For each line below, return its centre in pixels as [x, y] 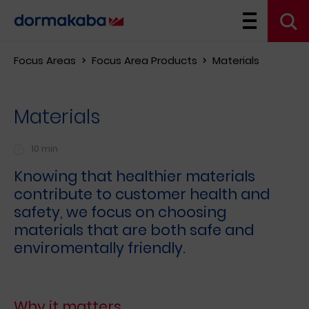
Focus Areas [45, 60]
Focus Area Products [144, 60]
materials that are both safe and [134, 230]
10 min [44, 149]
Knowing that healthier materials [134, 177]
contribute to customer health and [142, 195]
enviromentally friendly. [100, 248]
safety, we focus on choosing [120, 212]
